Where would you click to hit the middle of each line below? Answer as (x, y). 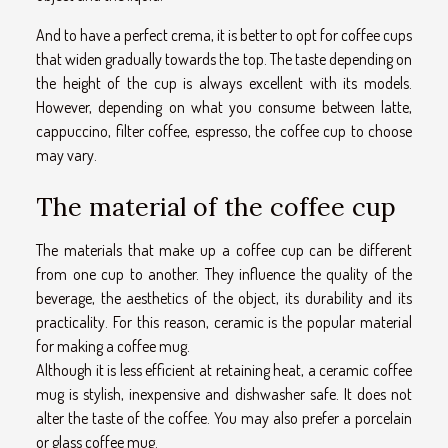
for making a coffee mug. (113, 346)
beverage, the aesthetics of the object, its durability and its (224, 298)
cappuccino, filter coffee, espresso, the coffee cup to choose (224, 130)
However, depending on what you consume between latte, (224, 106)
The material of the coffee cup (216, 207)
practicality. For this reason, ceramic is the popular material (224, 322)
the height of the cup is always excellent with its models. (224, 82)
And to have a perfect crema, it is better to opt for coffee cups (224, 34)
